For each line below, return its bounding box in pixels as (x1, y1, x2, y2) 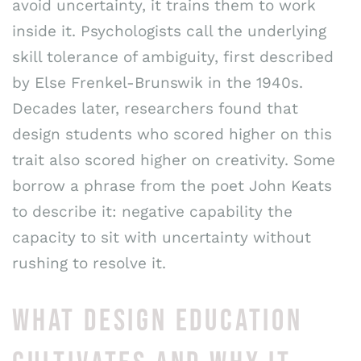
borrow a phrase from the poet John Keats (12, 176, 332, 196)
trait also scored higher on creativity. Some (12, 151, 335, 170)
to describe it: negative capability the (12, 202, 293, 222)
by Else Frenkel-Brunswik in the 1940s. (12, 73, 303, 93)
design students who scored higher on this (12, 125, 332, 144)
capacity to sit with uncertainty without (12, 228, 311, 247)
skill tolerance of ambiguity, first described (12, 48, 334, 67)
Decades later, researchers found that (12, 99, 298, 118)
